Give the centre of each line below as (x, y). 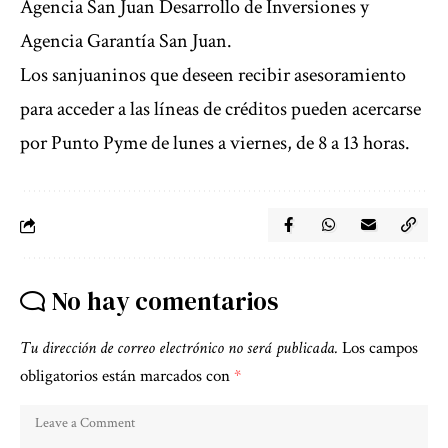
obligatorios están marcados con (127, 376)
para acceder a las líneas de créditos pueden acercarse (220, 109)
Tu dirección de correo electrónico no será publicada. (179, 348)
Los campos (380, 348)
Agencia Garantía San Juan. (126, 41)
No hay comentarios (165, 301)
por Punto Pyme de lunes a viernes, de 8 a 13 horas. (215, 143)
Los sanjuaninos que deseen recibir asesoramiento (213, 75)
